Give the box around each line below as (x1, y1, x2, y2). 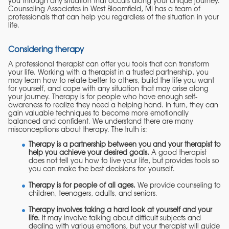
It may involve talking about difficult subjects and (40, 213, 201, 223)
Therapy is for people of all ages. (29, 180, 135, 190)
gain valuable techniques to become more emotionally (8, 108, 189, 118)
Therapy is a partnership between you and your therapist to (29, 139, 221, 149)
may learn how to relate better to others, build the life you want (8, 75, 214, 85)
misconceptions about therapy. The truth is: (8, 124, 147, 134)
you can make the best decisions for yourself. (29, 164, 175, 174)
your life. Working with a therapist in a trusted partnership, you (8, 67, 209, 77)
